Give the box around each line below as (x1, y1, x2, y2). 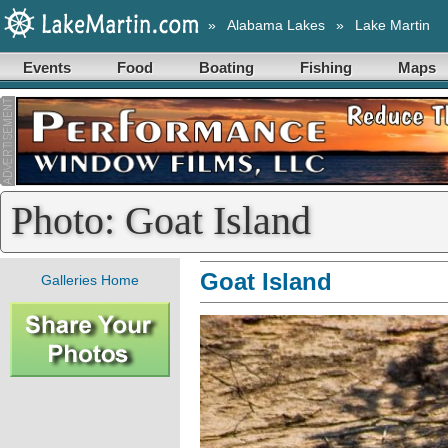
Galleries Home (41, 272, 139, 288)
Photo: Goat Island (11, 198, 311, 243)
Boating (199, 59, 254, 76)
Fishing (300, 59, 352, 76)
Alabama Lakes (227, 17, 325, 33)
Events (23, 59, 71, 76)
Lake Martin (355, 17, 430, 33)
